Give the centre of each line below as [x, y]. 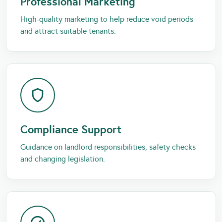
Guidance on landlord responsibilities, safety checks [108, 147]
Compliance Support [71, 129]
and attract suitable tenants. [68, 31]
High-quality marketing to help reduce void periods [107, 19]
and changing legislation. [63, 159]
